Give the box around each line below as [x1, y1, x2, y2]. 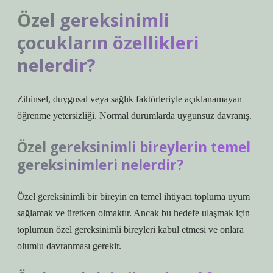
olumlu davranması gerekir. [17, 241, 121, 251]
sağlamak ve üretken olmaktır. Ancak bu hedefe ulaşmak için [17, 208, 250, 218]
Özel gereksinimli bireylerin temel [17, 138, 250, 157]
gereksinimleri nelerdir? [17, 155, 183, 174]
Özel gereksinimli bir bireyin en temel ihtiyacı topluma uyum [17, 191, 250, 202]
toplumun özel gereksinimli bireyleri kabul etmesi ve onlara [17, 224, 244, 235]
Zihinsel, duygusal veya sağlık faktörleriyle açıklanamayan [17, 94, 242, 104]
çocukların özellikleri [17, 30, 199, 54]
